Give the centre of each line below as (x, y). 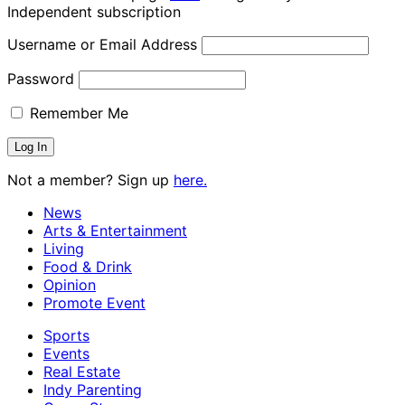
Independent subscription (94, 12)
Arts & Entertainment (115, 231)
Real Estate (82, 372)
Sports (66, 336)
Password (41, 79)
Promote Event (94, 303)
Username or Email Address (102, 45)
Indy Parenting (93, 390)
